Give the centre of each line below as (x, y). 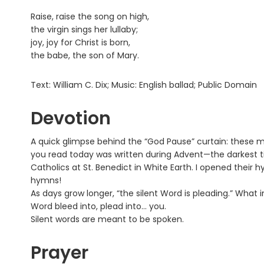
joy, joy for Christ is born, (80, 43)
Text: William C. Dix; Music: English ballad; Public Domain (144, 85)
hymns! (46, 181)
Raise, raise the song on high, (90, 17)
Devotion (71, 119)
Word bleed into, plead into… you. (98, 207)
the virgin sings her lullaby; (84, 30)
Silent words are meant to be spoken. (107, 220)
